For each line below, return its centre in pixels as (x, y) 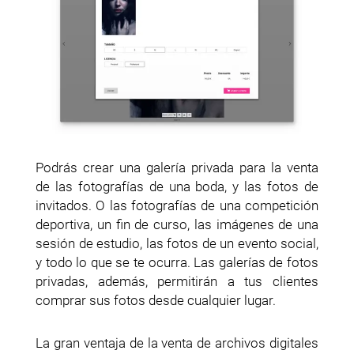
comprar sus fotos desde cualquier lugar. (156, 300)
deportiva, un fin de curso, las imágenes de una (177, 224)
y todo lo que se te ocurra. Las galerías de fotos (177, 262)
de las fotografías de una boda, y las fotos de (177, 186)
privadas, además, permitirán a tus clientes (177, 281)
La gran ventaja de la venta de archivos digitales (177, 343)
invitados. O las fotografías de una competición (177, 205)
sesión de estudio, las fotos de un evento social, (177, 243)
